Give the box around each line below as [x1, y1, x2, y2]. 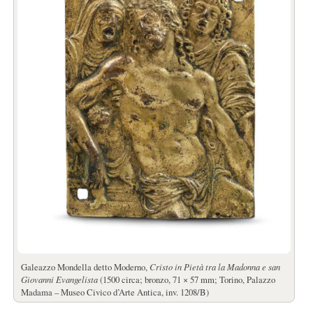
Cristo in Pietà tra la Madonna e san [149, 260, 280, 272]
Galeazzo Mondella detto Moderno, [20, 260, 150, 273]
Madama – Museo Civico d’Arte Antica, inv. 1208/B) [20, 285, 209, 298]
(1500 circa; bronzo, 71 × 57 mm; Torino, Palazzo [97, 272, 275, 286]
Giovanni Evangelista [20, 272, 98, 285]
